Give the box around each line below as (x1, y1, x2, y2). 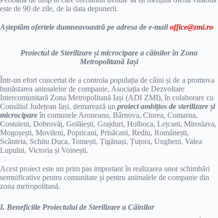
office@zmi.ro (170, 23, 213, 31)
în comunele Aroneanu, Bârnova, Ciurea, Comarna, (37, 111, 198, 119)
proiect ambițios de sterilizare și (117, 102, 215, 110)
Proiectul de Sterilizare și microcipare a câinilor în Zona (20, 49, 198, 57)
